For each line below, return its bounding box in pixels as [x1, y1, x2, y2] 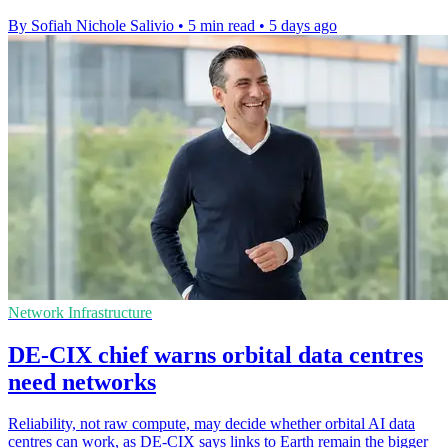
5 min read [188, 16, 255, 34]
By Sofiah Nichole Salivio [8, 16, 174, 34]
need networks [8, 368, 156, 395]
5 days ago [269, 16, 337, 34]
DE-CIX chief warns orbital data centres [8, 341, 423, 368]
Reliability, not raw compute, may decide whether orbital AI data [8, 415, 415, 433]
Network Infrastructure [8, 303, 152, 321]
